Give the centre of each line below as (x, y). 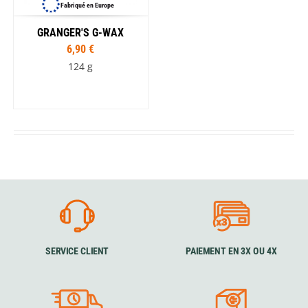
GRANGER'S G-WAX (81, 33)
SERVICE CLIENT (77, 251)
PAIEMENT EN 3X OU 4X (231, 251)
